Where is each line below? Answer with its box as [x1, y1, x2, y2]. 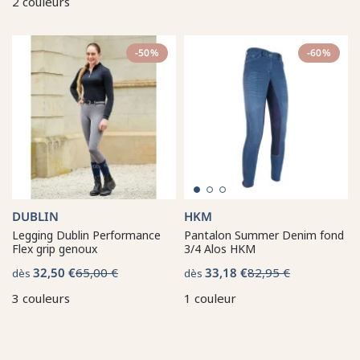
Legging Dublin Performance [12, 227, 161, 243]
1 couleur [184, 289, 236, 306]
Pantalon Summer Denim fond [184, 227, 344, 243]
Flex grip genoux [12, 240, 97, 256]
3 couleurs [12, 289, 70, 306]
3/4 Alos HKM [184, 240, 256, 256]
